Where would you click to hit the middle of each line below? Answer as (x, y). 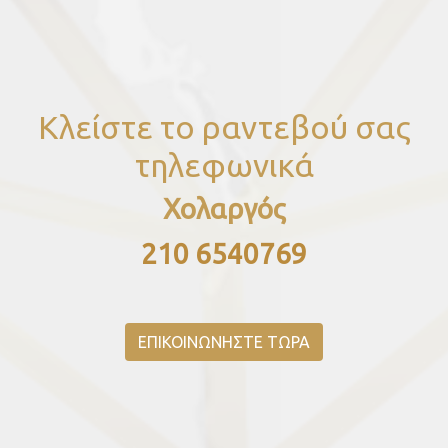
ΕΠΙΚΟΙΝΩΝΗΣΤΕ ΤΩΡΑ (224, 342)
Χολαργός (224, 209)
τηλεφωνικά (224, 165)
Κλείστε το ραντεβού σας (224, 127)
